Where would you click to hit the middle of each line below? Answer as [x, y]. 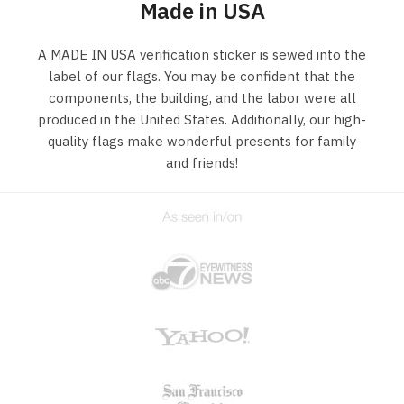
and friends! [202, 163]
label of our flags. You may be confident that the [202, 77]
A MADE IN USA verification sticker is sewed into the [202, 55]
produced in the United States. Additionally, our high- [202, 120]
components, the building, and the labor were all [202, 98]
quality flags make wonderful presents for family [202, 142]
